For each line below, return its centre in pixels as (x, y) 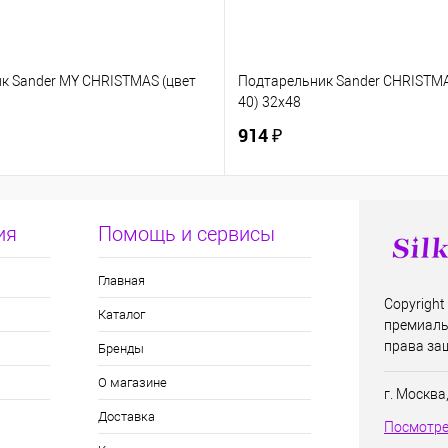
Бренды (120, 348)
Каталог (121, 314)
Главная (121, 280)
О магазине (132, 382)
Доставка (126, 416)
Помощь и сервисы (186, 234)
